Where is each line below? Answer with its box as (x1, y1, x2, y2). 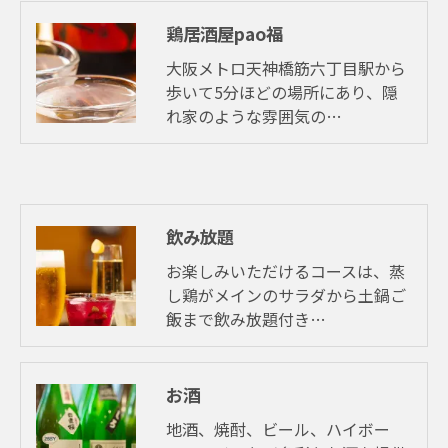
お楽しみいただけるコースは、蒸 (166, 259, 405, 284)
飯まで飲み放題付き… (166, 307, 326, 332)
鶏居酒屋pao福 (166, 21, 283, 47)
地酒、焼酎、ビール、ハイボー (166, 417, 390, 442)
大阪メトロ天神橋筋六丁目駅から (166, 56, 406, 81)
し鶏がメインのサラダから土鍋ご (166, 283, 406, 308)
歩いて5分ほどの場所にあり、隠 (166, 80, 398, 105)
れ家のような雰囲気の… (166, 104, 342, 129)
